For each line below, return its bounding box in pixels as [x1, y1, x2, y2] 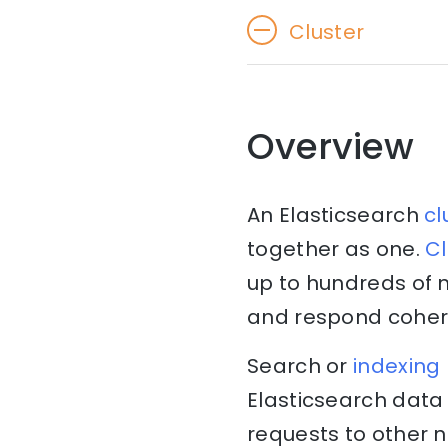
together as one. [247, 235, 426, 264]
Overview [247, 121, 414, 173]
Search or [247, 352, 354, 381]
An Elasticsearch [247, 201, 425, 230]
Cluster [289, 18, 365, 47]
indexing [353, 352, 441, 381]
